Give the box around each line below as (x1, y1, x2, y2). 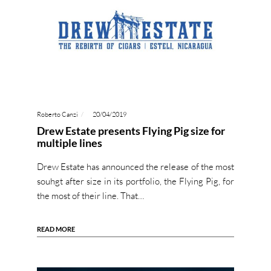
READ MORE (36, 225, 75, 233)
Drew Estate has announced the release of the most (36, 161, 235, 173)
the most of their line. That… (36, 190, 144, 202)
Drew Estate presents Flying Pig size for (36, 124, 225, 138)
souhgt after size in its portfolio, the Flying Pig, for (36, 175, 235, 188)
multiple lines (36, 136, 102, 150)
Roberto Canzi (36, 110, 78, 119)
